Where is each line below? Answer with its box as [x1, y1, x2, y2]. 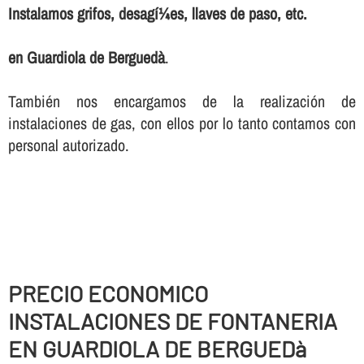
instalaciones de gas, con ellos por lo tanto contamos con [7, 112, 357, 135]
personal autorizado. [7, 134, 129, 157]
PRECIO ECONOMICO [7, 279, 208, 308]
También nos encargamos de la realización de [7, 90, 357, 113]
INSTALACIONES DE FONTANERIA [7, 307, 337, 336]
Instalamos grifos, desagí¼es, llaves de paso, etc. [7, 2, 307, 25]
